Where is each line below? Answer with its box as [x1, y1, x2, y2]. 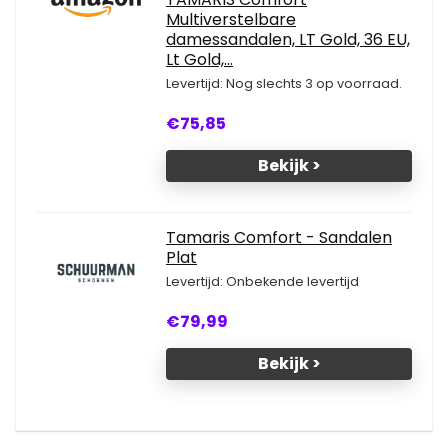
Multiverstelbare [166, 8, 296, 31]
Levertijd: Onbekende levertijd [166, 273, 359, 290]
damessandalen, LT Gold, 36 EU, [166, 28, 410, 51]
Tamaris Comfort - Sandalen [166, 226, 392, 249]
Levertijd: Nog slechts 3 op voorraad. [166, 75, 402, 92]
